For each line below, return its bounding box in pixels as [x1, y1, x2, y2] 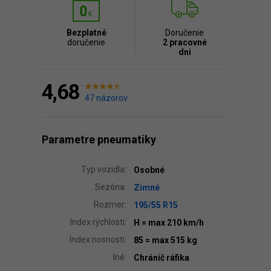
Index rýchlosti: [70, 217, 126, 227]
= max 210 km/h [142, 218, 204, 227]
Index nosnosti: [70, 235, 126, 244]
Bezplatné [66, 28, 106, 38]
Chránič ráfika [134, 253, 189, 263]
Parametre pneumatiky [42, 133, 156, 146]
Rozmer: [94, 200, 126, 209]
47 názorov [85, 93, 128, 103]
